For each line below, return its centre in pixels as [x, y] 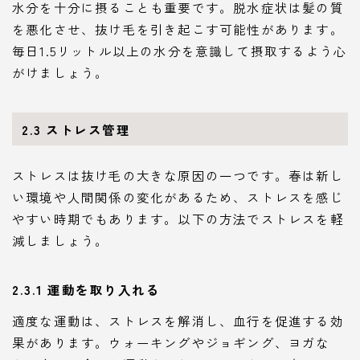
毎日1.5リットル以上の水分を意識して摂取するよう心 [180, 50]
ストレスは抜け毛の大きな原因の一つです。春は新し [178, 176]
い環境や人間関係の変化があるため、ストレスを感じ [178, 197]
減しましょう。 [61, 241]
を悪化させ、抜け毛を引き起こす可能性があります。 [178, 29]
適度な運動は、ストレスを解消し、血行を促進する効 [178, 321]
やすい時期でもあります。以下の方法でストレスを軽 [178, 219]
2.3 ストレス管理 [76, 129]
